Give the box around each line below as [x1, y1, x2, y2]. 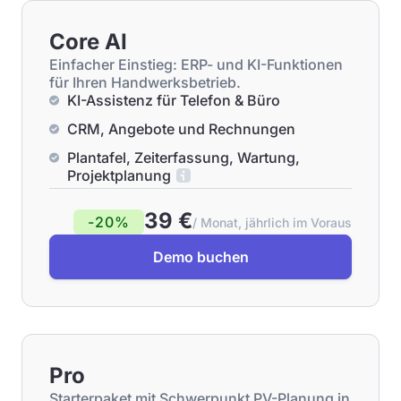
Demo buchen [152, 248, 249, 266]
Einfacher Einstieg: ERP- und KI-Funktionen [49, 55, 343, 73]
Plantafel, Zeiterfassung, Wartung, [67, 149, 300, 166]
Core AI [49, 29, 127, 55]
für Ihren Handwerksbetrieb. [49, 73, 241, 91]
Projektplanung [67, 166, 171, 184]
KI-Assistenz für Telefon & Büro [67, 91, 280, 109]
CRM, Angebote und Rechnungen [67, 120, 295, 138]
